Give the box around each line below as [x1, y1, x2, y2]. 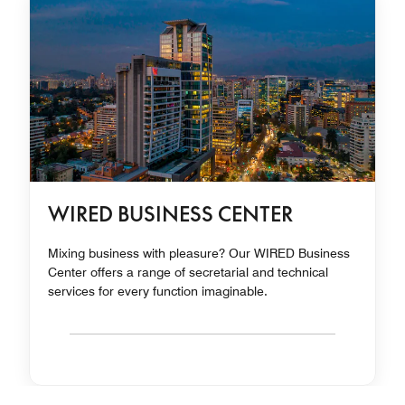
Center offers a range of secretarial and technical [48, 265, 328, 280]
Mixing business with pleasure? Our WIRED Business [48, 246, 350, 261]
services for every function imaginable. [48, 284, 268, 299]
